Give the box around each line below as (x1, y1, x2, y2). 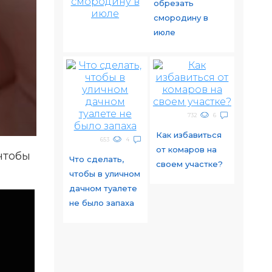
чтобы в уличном (69, 169, 140, 178)
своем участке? (155, 159, 223, 169)
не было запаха (69, 198, 134, 208)
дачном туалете (69, 183, 137, 193)
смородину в (153, 13, 208, 22)
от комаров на (155, 144, 217, 154)
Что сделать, (69, 154, 124, 164)
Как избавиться (155, 130, 222, 140)
